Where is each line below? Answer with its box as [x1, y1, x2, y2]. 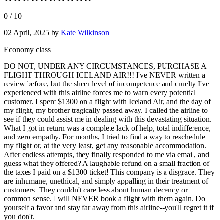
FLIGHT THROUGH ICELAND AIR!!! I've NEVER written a [4, 70, 205, 79]
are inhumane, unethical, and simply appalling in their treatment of [4, 176, 208, 185]
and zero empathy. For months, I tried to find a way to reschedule [4, 132, 205, 141]
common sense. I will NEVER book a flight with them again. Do [4, 194, 205, 203]
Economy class [4, 45, 51, 54]
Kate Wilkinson [61, 28, 109, 37]
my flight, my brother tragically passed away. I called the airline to [4, 106, 208, 114]
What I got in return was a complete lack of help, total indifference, [4, 123, 211, 132]
